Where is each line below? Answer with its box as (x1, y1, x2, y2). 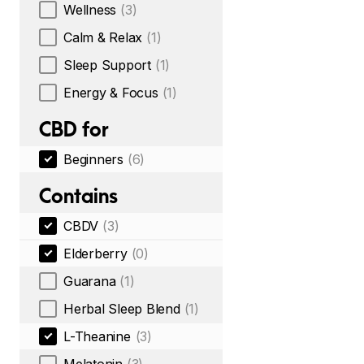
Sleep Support (63, 57, 151, 73)
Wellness (63, 2, 117, 18)
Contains (39, 184, 118, 208)
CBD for (39, 117, 109, 141)
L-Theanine (63, 328, 132, 344)
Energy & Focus (63, 84, 158, 101)
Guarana (63, 273, 116, 289)
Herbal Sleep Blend (63, 301, 180, 317)
